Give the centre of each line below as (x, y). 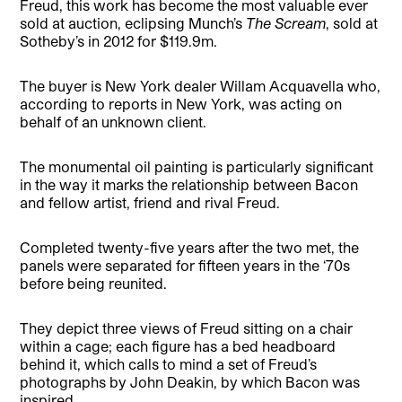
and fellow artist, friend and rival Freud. (150, 202)
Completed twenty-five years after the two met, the (190, 247)
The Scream (286, 22)
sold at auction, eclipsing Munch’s (133, 22)
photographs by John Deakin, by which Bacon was (190, 381)
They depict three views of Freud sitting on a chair (187, 328)
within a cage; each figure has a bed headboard (178, 345)
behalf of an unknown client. (114, 121)
